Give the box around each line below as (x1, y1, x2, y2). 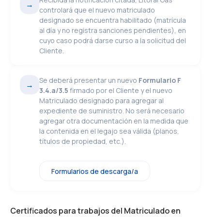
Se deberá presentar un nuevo (39, 76, 139, 85)
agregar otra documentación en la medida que (39, 116, 189, 125)
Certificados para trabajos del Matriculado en (10, 205, 181, 216)
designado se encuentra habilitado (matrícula (39, 15, 186, 25)
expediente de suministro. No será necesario (39, 106, 185, 115)
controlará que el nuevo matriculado (39, 5, 155, 15)
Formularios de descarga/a (51, 166, 139, 176)
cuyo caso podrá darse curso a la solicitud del (39, 36, 186, 45)
